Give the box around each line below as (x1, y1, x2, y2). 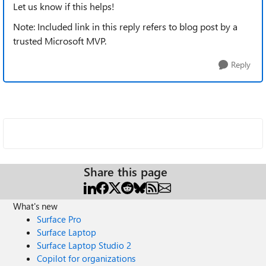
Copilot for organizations (37, 252, 136, 264)
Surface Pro (37, 213, 82, 225)
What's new (13, 200, 58, 212)
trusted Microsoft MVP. (13, 34, 106, 47)
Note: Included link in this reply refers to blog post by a (13, 20, 237, 33)
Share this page (84, 163, 167, 179)
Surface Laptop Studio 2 (37, 239, 132, 251)
